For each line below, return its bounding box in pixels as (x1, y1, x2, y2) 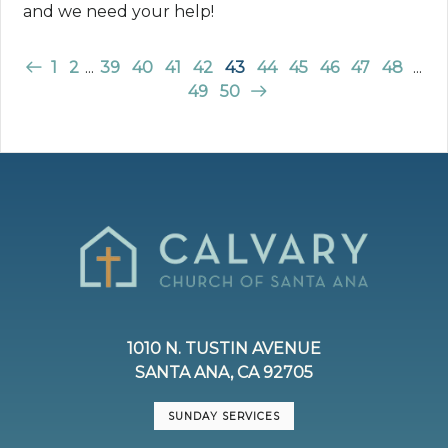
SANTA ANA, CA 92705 (135, 363, 313, 383)
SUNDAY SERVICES (167, 409, 281, 423)
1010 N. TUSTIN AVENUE (127, 339, 321, 359)
